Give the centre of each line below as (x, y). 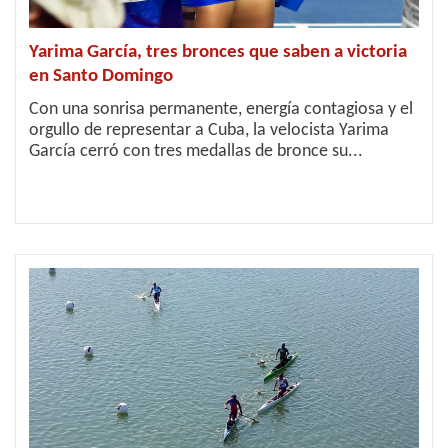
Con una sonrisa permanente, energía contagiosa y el (221, 109)
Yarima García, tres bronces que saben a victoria (218, 52)
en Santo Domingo (101, 76)
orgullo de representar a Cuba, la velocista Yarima (209, 130)
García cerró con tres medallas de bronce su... (196, 151)
